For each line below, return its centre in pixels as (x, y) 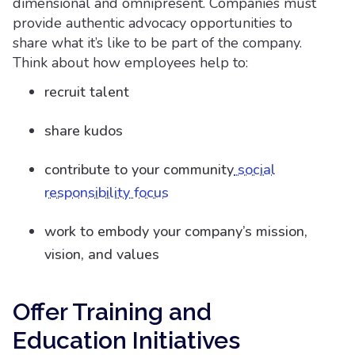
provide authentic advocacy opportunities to (153, 23)
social (255, 170)
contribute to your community (139, 170)
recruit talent (87, 92)
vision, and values (102, 254)
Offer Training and (112, 312)
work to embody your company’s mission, (176, 231)
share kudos (84, 131)
